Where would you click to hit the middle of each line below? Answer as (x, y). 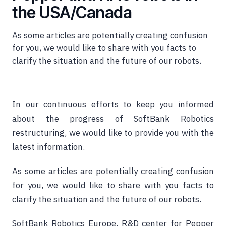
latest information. (48, 147)
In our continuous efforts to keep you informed (113, 104)
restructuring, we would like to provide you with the (113, 133)
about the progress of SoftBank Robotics (113, 119)
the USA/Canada (72, 12)
